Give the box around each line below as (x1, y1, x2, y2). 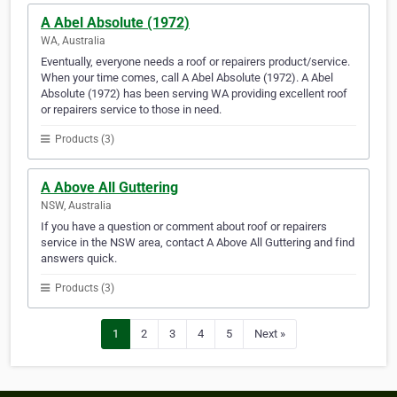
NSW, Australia (41, 199, 112, 213)
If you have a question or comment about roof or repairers (41, 220, 327, 234)
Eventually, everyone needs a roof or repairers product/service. (41, 55, 350, 69)
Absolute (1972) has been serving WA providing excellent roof (41, 87, 347, 101)
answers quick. (41, 252, 117, 266)
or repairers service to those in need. (41, 103, 222, 117)
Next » (253, 327, 285, 341)
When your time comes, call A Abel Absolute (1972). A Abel (41, 71, 333, 85)
